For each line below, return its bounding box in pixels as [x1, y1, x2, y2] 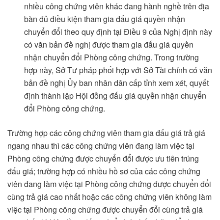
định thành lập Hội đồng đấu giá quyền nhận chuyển [24, 90, 207, 102]
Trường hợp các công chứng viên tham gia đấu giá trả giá [7, 127, 205, 139]
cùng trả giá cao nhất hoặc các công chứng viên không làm [7, 191, 212, 203]
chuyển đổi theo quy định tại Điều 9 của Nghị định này [24, 26, 213, 38]
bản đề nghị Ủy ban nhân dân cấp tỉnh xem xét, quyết [24, 77, 209, 89]
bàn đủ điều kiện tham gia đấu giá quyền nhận [24, 13, 186, 25]
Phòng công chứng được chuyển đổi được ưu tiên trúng [7, 153, 199, 165]
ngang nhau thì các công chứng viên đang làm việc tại [7, 140, 194, 152]
